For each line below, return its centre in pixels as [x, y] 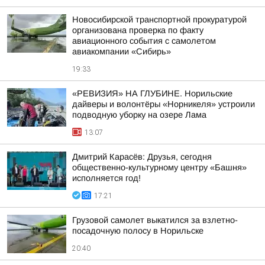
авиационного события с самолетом [144, 41]
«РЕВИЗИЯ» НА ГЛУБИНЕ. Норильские [152, 93]
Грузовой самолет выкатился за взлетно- [155, 220]
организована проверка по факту [138, 30]
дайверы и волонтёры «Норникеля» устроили [164, 104]
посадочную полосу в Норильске [138, 231]
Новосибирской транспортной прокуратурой [159, 20]
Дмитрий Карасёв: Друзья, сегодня [142, 157]
